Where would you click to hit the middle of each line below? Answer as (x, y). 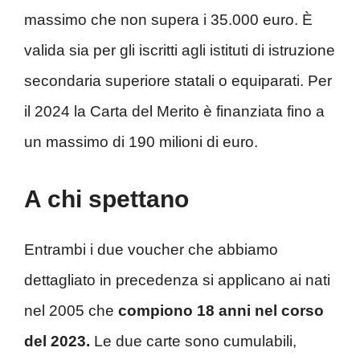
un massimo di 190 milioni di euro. (141, 141)
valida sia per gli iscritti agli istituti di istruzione (180, 50)
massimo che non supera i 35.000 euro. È (168, 19)
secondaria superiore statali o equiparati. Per (178, 80)
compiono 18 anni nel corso (221, 311)
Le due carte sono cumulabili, (193, 342)
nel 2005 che (71, 311)
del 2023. (57, 342)
